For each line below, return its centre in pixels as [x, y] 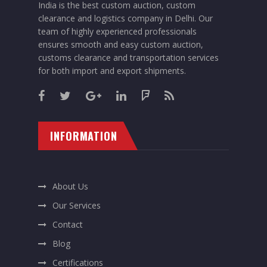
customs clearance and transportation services [128, 57]
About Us [70, 186]
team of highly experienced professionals [117, 31]
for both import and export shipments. [112, 70]
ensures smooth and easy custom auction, [121, 44]
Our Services [77, 205]
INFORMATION [84, 136]
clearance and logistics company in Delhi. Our [125, 18]
